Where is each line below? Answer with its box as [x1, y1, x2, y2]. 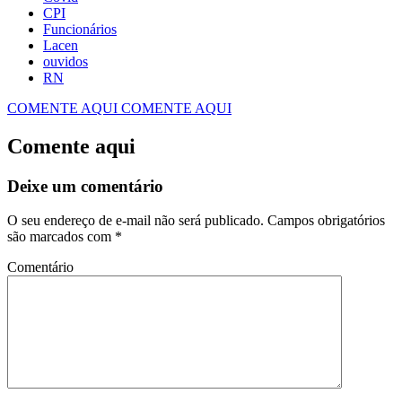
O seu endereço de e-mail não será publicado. [7, 213, 264, 229]
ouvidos [43, 53, 88, 69]
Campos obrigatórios [264, 213, 385, 229]
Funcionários [43, 21, 117, 37]
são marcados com [7, 229, 115, 245]
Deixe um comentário [7, 176, 163, 196]
